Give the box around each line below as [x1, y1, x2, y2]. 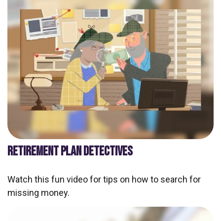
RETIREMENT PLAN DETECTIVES [7, 143, 133, 159]
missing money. [7, 187, 70, 198]
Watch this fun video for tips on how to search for [7, 174, 201, 184]
